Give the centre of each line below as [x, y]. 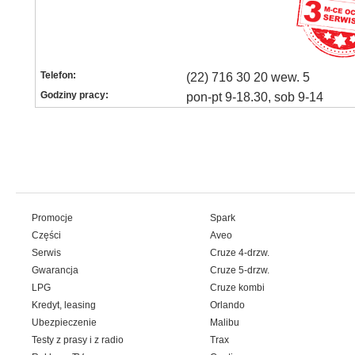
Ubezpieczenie [64, 323]
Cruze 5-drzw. [240, 270]
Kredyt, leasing [64, 305]
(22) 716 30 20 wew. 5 [248, 77]
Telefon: [58, 75]
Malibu [225, 323]
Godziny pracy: [74, 95]
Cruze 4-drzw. [240, 253]
